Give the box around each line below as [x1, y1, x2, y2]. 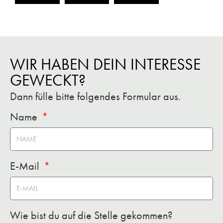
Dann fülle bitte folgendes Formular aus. [10, 90, 181, 104]
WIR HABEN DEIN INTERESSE [10, 55, 201, 74]
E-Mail [10, 159, 42, 173]
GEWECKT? [10, 71, 86, 90]
